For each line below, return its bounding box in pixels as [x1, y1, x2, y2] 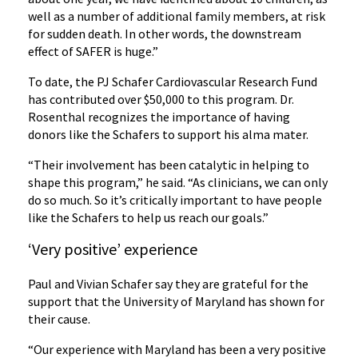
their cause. [28, 311, 90, 327]
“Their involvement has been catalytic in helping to [28, 157, 309, 173]
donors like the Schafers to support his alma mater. [28, 126, 308, 142]
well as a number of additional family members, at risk [28, 8, 325, 24]
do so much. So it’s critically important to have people [28, 192, 322, 208]
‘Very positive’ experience [28, 239, 197, 259]
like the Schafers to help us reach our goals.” [28, 209, 268, 225]
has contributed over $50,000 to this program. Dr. [28, 91, 294, 107]
